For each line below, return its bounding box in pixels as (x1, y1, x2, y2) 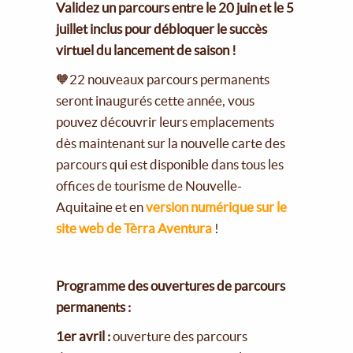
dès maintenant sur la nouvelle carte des (56, 135, 286, 150)
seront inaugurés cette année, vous (56, 92, 255, 108)
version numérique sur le (146, 199, 288, 214)
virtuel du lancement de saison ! (56, 43, 237, 58)
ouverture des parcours (113, 328, 248, 344)
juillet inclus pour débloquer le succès (56, 21, 268, 37)
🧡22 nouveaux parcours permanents (56, 71, 270, 87)
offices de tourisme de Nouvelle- (56, 177, 243, 193)
